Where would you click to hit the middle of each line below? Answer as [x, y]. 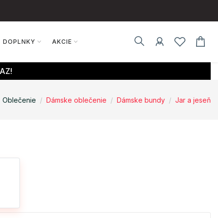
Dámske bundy [141, 100]
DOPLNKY [19, 42]
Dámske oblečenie [76, 100]
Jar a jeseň [193, 100]
